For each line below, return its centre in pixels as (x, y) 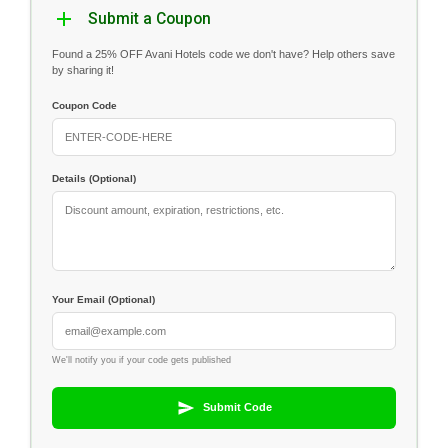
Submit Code (237, 407)
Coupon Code (84, 105)
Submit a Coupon (149, 18)
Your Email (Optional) (103, 299)
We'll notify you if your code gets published (141, 359)
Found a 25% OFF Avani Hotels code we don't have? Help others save (223, 53)
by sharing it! (83, 69)
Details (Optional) (94, 178)
